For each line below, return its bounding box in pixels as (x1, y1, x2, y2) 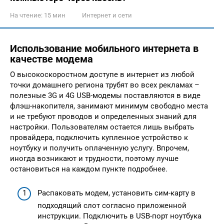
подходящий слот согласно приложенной (37, 201, 186, 210)
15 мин (42, 11, 65, 19)
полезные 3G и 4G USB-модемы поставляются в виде (10, 90, 200, 100)
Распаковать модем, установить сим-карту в (37, 188, 195, 198)
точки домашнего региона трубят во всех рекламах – (10, 80, 199, 89)
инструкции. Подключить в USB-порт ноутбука (37, 211, 201, 221)
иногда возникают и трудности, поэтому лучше (10, 153, 178, 163)
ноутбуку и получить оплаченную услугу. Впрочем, (10, 143, 189, 152)
